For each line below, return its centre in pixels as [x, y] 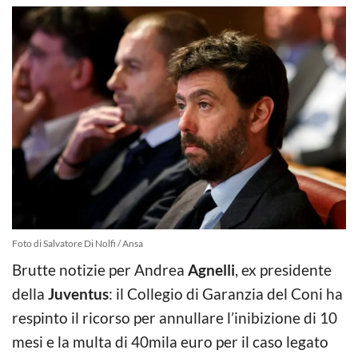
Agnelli [211, 269]
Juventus [78, 293]
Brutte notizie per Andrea [100, 269]
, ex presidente [283, 269]
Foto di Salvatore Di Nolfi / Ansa [78, 243]
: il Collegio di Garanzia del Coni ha [226, 293]
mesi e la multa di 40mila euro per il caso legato [170, 341]
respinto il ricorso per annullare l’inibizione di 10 [175, 317]
